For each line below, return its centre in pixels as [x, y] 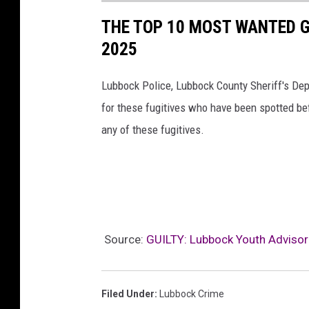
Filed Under [128, 294]
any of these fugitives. [153, 130]
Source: [124, 240]
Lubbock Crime [192, 294]
